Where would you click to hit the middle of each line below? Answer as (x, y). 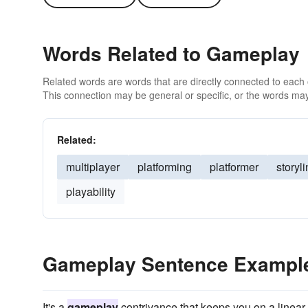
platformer (234, 167)
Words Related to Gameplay (171, 53)
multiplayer (93, 167)
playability (91, 191)
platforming (165, 167)
